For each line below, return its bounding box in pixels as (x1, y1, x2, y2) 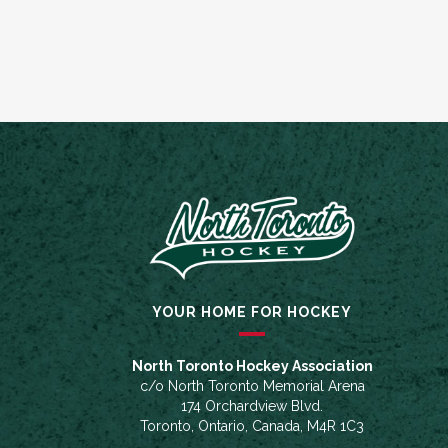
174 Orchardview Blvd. (181, 398, 323, 415)
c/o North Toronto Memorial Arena (139, 378, 365, 395)
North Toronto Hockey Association (131, 358, 373, 375)
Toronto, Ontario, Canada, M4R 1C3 (140, 418, 364, 435)
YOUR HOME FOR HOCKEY (152, 304, 352, 321)
